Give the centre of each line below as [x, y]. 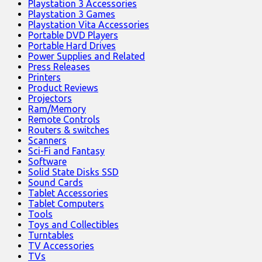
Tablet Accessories [68, 193]
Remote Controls [64, 120]
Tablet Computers [66, 204]
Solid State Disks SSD [73, 172]
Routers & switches [69, 130]
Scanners [47, 141]
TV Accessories [61, 246]
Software [47, 162]
